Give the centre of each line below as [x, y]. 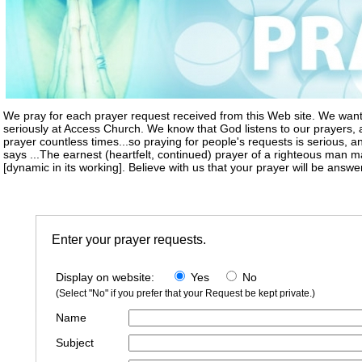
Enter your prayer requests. [129, 240]
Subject [75, 343]
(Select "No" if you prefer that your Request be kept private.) [185, 294]
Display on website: [113, 278]
